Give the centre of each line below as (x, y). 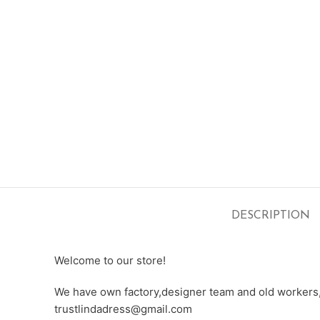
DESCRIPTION (271, 215)
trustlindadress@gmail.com (123, 309)
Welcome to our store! (110, 260)
